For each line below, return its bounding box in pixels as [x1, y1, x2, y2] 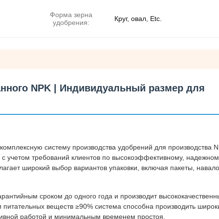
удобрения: [52, 19, 89, 26]
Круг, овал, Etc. [114, 15, 162, 22]
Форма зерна [49, 11, 92, 19]
